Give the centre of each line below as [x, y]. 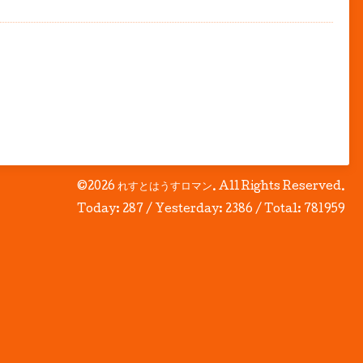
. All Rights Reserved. [279, 187]
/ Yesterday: [184, 210]
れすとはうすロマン [165, 187]
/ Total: [278, 210]
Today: [100, 210]
